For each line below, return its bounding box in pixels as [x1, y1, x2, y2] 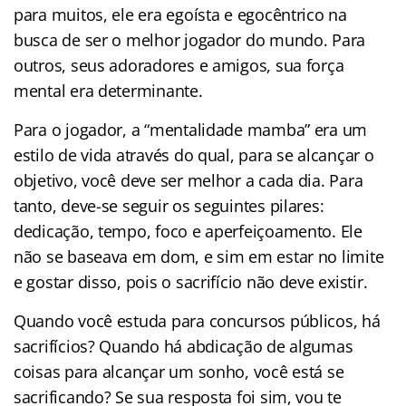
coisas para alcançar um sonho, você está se [14, 361, 344, 383]
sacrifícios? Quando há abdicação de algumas [14, 335, 353, 358]
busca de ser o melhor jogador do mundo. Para [14, 29, 366, 52]
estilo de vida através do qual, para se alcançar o [14, 144, 374, 167]
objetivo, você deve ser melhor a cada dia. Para [14, 169, 363, 192]
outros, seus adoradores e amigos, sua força [14, 54, 344, 77]
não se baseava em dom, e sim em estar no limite [14, 246, 384, 268]
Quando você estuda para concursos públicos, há [14, 310, 381, 333]
